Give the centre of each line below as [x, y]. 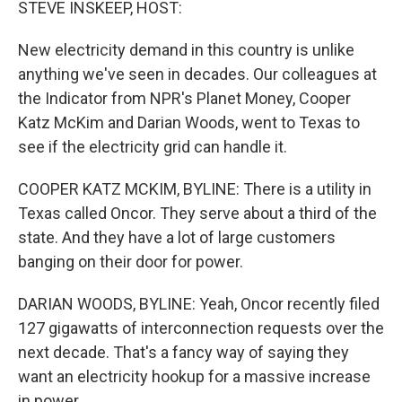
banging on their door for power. [131, 262]
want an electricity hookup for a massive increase [194, 376]
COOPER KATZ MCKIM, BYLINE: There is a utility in [195, 189]
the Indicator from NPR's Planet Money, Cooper [184, 98]
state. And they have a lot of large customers [177, 237]
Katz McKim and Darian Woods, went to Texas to [189, 122]
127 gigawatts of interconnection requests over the [201, 328]
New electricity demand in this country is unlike [186, 50]
